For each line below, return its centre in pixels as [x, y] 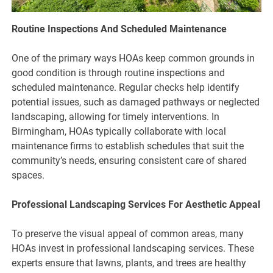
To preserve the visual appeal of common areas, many [128, 234]
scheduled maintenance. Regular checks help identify [126, 88]
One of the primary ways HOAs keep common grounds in [133, 58]
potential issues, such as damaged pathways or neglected [136, 102]
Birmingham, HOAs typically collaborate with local [119, 132]
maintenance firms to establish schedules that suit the [128, 146]
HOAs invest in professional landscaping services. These [133, 249]
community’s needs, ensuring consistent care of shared [129, 161]
